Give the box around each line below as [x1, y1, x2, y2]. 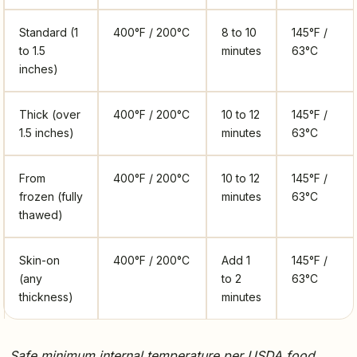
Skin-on [19, 253, 60, 268]
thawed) [19, 208, 63, 222]
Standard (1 [19, 25, 78, 40]
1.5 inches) [19, 126, 74, 140]
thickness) [19, 290, 73, 304]
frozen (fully [19, 190, 83, 204]
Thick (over [19, 108, 80, 122]
